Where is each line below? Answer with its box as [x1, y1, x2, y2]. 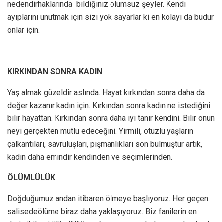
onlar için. [7, 25, 40, 35]
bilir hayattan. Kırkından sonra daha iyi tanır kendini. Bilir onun [7, 113, 215, 123]
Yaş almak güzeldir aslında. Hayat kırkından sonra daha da [7, 88, 205, 98]
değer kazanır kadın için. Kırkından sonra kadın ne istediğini [7, 101, 210, 111]
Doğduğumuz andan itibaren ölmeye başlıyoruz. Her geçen [7, 194, 208, 204]
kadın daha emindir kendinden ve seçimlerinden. [7, 152, 172, 162]
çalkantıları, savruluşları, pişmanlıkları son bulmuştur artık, [7, 139, 202, 149]
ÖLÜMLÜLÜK [7, 173, 55, 183]
